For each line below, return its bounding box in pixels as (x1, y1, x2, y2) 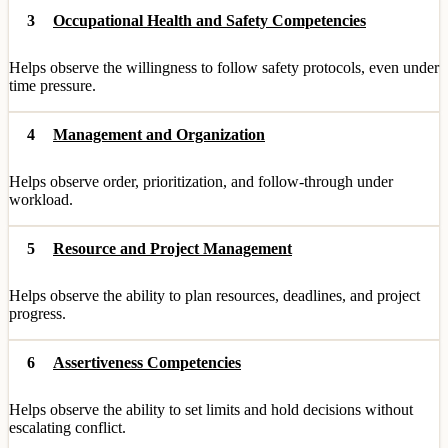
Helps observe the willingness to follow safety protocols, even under (9, 59, 439, 76)
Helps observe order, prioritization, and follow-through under (9, 173, 393, 190)
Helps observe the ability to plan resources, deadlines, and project (9, 287, 420, 304)
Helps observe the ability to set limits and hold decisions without (9, 401, 413, 418)
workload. (9, 191, 73, 208)
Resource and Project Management (53, 240, 292, 257)
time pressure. (9, 77, 96, 94)
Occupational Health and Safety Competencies (53, 12, 366, 29)
